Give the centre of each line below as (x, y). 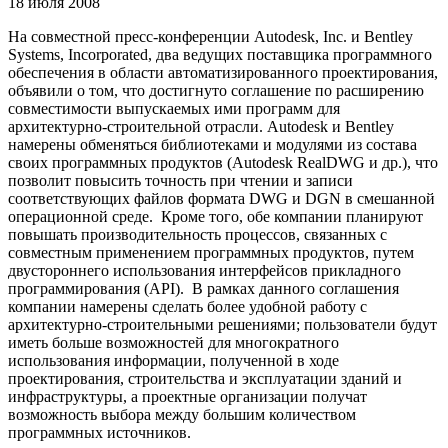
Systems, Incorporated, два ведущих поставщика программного (220, 54)
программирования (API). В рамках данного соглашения (203, 288)
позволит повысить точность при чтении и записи (180, 180)
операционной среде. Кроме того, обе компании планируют (215, 216)
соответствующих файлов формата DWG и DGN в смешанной (221, 198)
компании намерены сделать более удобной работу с (187, 306)
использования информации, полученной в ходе (173, 360)
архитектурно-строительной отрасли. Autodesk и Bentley (201, 126)
